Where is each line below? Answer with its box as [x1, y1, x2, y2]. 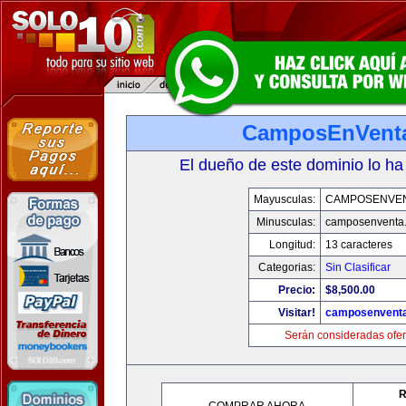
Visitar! [278, 306, 315, 319]
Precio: [278, 284, 315, 296]
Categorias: [258, 261, 315, 274]
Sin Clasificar [325, 261, 391, 274]
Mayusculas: [254, 193, 315, 206]
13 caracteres [325, 238, 392, 251]
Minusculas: [256, 216, 315, 228]
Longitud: [269, 238, 315, 251]
